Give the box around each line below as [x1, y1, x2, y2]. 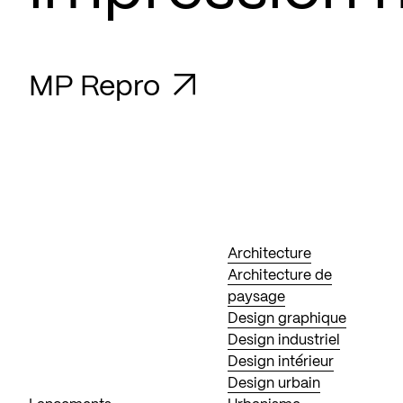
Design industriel [228, 334, 341, 347]
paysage [228, 291, 286, 304]
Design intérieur [228, 355, 335, 369]
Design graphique [228, 312, 347, 326]
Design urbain [228, 377, 321, 390]
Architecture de [228, 269, 333, 282]
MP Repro [29, 74, 166, 101]
